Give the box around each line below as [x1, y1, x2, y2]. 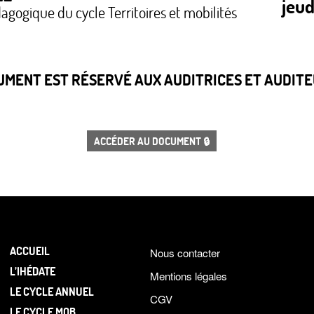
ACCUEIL [10, 243, 50, 259]
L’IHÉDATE [10, 264, 55, 279]
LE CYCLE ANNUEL [10, 283, 94, 299]
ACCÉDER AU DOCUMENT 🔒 [94, 133, 210, 148]
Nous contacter [150, 245, 220, 260]
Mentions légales [150, 268, 227, 284]
